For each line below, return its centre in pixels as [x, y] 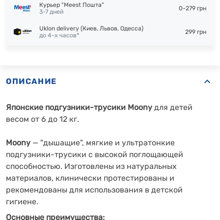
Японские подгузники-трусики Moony [79, 107]
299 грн [196, 32]
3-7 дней [51, 12]
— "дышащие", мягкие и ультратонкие [103, 143]
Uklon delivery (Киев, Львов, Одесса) [91, 28]
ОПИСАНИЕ [31, 81]
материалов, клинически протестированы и [90, 178]
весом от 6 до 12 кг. [42, 119]
